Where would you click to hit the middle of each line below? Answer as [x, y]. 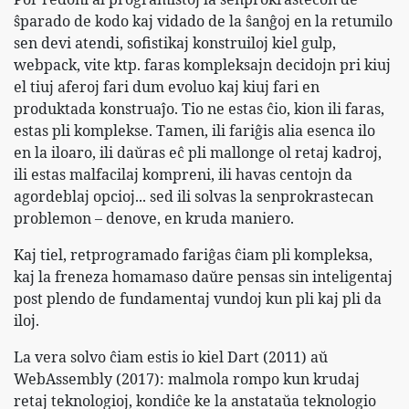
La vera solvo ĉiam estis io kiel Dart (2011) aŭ [171, 357]
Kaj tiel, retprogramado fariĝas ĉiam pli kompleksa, [193, 254]
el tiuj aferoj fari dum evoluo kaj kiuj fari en [167, 86]
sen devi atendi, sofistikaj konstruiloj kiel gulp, [175, 42]
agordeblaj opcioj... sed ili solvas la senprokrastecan [194, 196]
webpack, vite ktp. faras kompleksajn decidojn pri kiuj [202, 64]
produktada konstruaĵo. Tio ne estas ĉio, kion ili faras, [199, 108]
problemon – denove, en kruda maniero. [154, 218]
